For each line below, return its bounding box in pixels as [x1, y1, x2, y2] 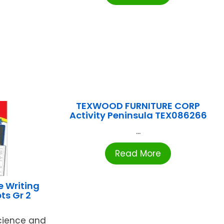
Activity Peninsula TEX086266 [69, 108, 207, 121]
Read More [115, 147, 161, 159]
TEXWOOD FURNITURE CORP [76, 99, 200, 112]
